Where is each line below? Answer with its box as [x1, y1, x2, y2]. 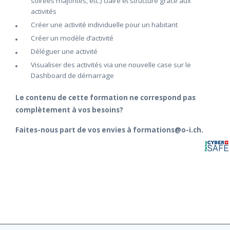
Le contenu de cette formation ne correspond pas [15, 93, 196, 102]
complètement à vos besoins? [15, 105, 123, 114]
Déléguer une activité [31, 47, 98, 56]
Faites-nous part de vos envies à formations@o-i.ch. [15, 125, 203, 135]
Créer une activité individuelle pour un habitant [31, 20, 178, 29]
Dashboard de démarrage [31, 71, 114, 80]
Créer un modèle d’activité [31, 33, 113, 43]
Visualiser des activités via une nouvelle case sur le [31, 60, 191, 69]
